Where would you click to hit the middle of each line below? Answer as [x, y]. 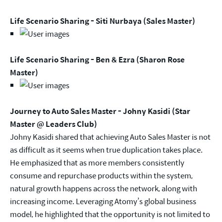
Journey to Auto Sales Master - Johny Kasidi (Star [100, 111]
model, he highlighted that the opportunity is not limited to [110, 214]
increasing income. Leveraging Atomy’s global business [103, 201]
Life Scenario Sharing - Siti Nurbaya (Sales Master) [103, 21]
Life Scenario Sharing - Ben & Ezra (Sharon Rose [97, 59]
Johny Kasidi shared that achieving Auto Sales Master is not [110, 137]
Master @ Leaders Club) [54, 124]
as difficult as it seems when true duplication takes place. [106, 150]
